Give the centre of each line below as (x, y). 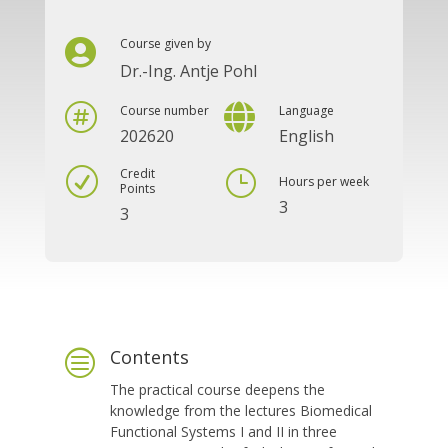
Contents (149, 357)
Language (306, 111)
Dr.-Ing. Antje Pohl (188, 71)
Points (137, 189)
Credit (137, 174)
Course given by (165, 44)
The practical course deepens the (217, 390)
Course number (164, 111)
